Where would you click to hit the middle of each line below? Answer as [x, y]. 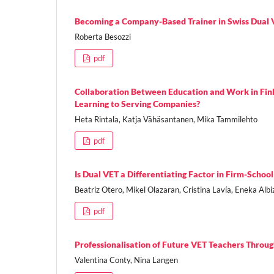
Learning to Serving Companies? [137, 103]
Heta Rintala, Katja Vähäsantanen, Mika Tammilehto [166, 119]
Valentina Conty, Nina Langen [126, 260]
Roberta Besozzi [103, 36]
